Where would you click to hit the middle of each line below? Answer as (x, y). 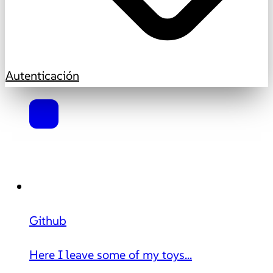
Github (48, 221)
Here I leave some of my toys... (111, 255)
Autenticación (42, 76)
